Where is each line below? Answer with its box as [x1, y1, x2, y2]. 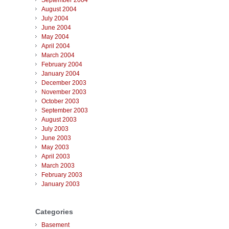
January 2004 [41, 70, 80, 78]
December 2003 [41, 79, 86, 87]
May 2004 [41, 33, 69, 41]
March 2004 [41, 52, 75, 59]
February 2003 [41, 171, 82, 179]
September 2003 [41, 107, 88, 114]
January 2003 [41, 180, 80, 188]
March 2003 [41, 162, 75, 170]
